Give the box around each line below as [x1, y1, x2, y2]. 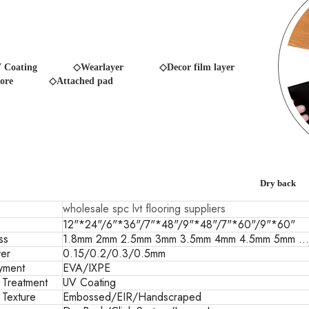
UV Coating [63, 275, 116, 290]
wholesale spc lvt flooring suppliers [63, 201, 226, 217]
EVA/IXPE [63, 260, 110, 276]
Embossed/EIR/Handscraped [63, 289, 201, 305]
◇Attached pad [49, 76, 113, 86]
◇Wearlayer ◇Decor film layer [73, 62, 243, 72]
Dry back [260, 178, 296, 188]
